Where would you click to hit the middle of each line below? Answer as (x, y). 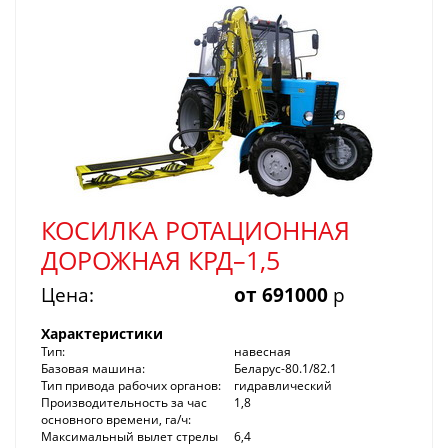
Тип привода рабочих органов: (131, 385)
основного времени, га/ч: (116, 419)
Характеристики (102, 333)
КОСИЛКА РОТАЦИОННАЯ (195, 229)
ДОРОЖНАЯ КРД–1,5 (160, 259)
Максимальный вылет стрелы (129, 436)
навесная (262, 351)
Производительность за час (124, 402)
